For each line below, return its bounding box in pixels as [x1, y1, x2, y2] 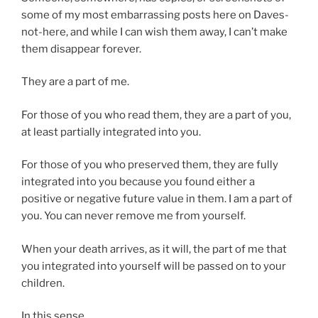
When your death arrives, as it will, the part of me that [21, 242, 287, 256]
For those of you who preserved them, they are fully [21, 158, 278, 172]
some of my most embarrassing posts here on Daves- [21, 8, 289, 21]
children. [21, 276, 65, 290]
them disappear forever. [21, 42, 141, 55]
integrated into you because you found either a [21, 175, 255, 189]
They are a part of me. [21, 75, 129, 89]
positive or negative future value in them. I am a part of [21, 192, 292, 206]
